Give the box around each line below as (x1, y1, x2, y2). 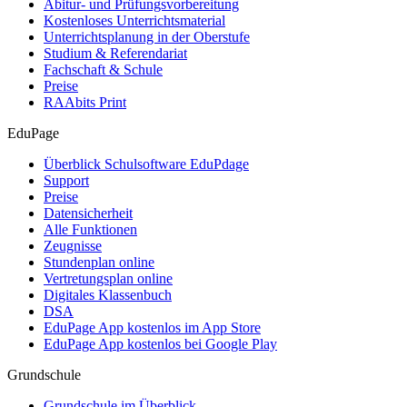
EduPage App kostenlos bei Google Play (44, 335, 277, 352)
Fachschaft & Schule (44, 61, 163, 77)
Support (44, 172, 89, 188)
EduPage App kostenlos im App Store (44, 319, 261, 335)
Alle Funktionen (44, 221, 137, 237)
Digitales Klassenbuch (44, 286, 172, 303)
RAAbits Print (44, 94, 126, 110)
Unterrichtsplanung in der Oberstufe (44, 28, 250, 45)
